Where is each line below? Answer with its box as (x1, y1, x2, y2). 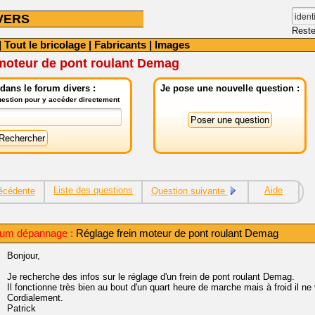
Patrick (7, 303, 36, 314)
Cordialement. (7, 292, 63, 303)
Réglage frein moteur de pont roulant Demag (73, 228, 278, 239)
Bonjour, (7, 250, 40, 261)
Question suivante (151, 186, 228, 196)
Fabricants (94, 39, 146, 51)
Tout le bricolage (4, 39, 86, 51)
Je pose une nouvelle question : (160, 83, 300, 94)
